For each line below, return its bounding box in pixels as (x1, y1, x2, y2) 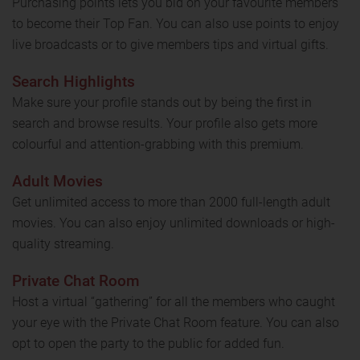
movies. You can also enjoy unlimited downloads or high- (12, 215, 335, 231)
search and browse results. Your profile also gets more (12, 115, 317, 131)
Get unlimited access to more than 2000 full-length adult (12, 194, 330, 210)
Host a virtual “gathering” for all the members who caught (12, 293, 335, 309)
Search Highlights (12, 72, 135, 91)
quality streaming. (12, 235, 117, 252)
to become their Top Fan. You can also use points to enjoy (12, 15, 339, 31)
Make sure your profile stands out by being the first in (12, 94, 312, 110)
